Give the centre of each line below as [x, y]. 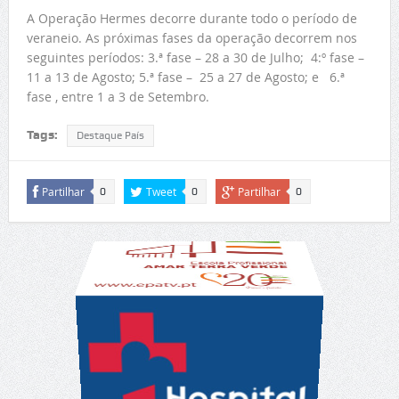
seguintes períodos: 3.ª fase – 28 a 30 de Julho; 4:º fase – [195, 58]
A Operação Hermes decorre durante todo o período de [191, 19]
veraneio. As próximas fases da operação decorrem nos [191, 38]
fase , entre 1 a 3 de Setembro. [118, 97]
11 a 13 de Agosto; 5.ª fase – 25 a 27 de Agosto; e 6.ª [185, 77]
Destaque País [110, 136]
